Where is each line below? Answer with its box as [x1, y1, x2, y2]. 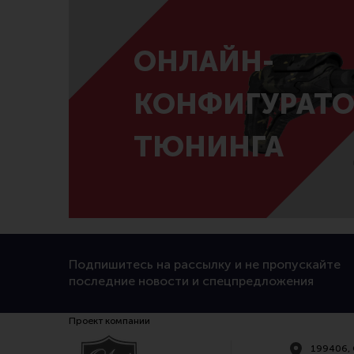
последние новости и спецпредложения [69, 273, 314, 288]
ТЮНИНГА [133, 130, 284, 164]
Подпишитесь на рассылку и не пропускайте [69, 257, 341, 272]
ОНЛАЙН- [133, 44, 274, 78]
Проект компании [69, 315, 150, 326]
